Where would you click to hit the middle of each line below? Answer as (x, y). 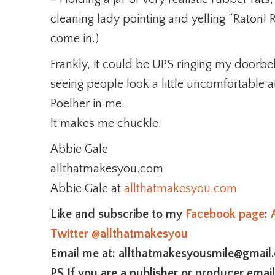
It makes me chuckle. (106, 123)
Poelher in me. (87, 104)
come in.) (75, 39)
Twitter (69, 234)
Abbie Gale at (87, 188)
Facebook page (225, 214)
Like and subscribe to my (118, 214)
